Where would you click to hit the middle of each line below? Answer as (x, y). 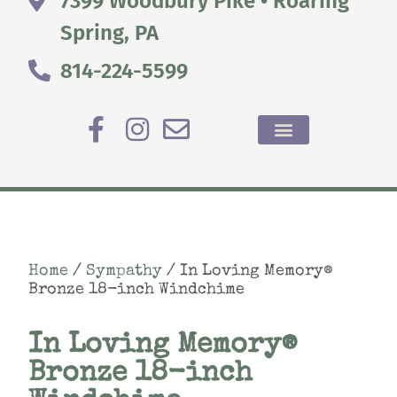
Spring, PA (110, 32)
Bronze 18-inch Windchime (136, 290)
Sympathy (124, 271)
